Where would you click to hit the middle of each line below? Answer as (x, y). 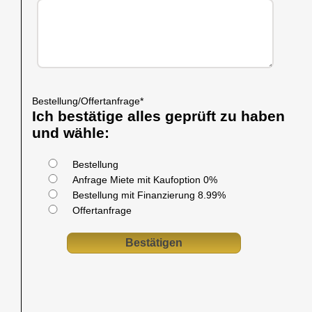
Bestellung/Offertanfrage (86, 101)
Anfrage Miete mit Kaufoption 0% (145, 180)
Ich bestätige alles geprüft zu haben (158, 116)
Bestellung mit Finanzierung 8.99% (149, 195)
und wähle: (71, 133)
